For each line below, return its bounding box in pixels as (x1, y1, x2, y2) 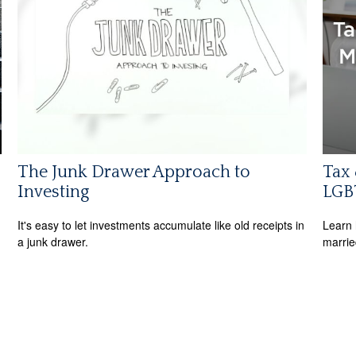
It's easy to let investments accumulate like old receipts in (17, 216, 305, 233)
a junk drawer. (17, 233, 89, 250)
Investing (17, 182, 90, 203)
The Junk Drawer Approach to (17, 162, 251, 183)
